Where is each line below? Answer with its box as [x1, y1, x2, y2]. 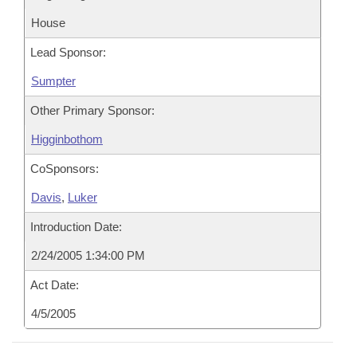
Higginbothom [31, 132, 103, 146]
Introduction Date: [30, 220, 122, 233]
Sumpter [31, 74, 76, 88]
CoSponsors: [30, 162, 99, 175]
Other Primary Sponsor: [30, 104, 155, 117]
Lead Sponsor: [30, 45, 106, 59]
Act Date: [30, 278, 79, 292]
